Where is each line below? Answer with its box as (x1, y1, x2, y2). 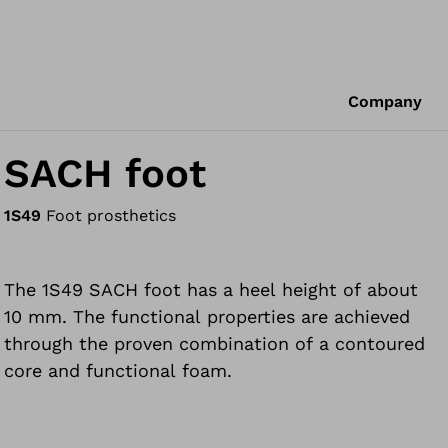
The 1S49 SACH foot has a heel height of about (4, 279, 419, 300)
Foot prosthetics (46, 206, 177, 225)
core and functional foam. (4, 360, 233, 381)
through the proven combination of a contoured (4, 333, 426, 354)
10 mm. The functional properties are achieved (4, 306, 411, 327)
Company (348, 92, 422, 111)
